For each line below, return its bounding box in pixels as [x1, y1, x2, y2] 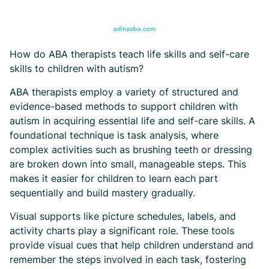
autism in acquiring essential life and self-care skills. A [10, 115, 255, 127]
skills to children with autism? [10, 62, 144, 74]
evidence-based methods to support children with [10, 100, 238, 112]
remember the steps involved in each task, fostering [10, 253, 246, 265]
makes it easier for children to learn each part [10, 172, 218, 184]
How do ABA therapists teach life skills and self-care [10, 48, 249, 60]
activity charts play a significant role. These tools [10, 225, 234, 237]
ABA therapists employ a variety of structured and [10, 86, 238, 98]
